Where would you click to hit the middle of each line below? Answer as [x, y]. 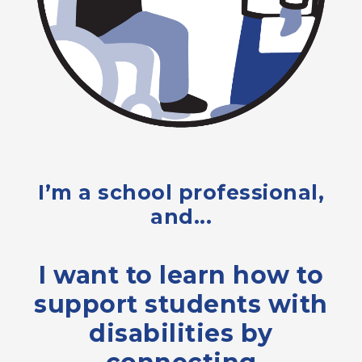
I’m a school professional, [181, 192]
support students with [181, 304]
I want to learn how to [181, 275]
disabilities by [181, 333]
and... [181, 217]
